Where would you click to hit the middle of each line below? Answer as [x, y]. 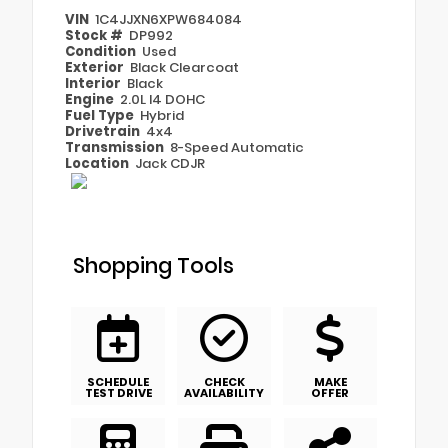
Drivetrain [104, 131]
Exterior [96, 67]
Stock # [95, 35]
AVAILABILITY [224, 392]
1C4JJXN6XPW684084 [169, 19]
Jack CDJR [170, 163]
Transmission [116, 147]
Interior [94, 83]
